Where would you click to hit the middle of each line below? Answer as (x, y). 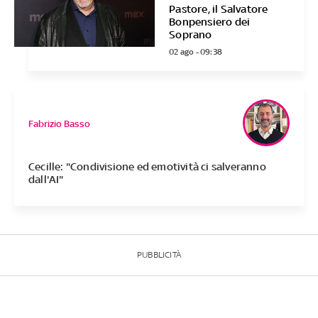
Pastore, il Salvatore (219, 9)
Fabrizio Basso (59, 124)
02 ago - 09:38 (196, 51)
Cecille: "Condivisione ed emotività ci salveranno (147, 166)
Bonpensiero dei (210, 21)
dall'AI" (46, 179)
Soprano (191, 34)
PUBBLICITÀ (159, 254)
